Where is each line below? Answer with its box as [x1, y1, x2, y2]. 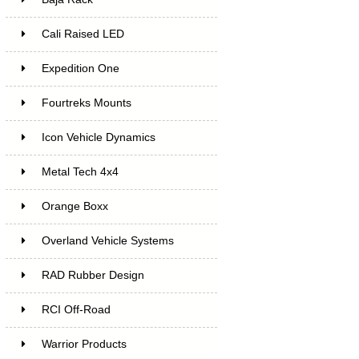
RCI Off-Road [41, 303, 111, 316]
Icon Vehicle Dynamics [41, 131, 155, 143]
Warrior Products [41, 337, 127, 350]
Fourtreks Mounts [41, 96, 131, 109]
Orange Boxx [41, 200, 108, 212]
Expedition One [41, 62, 119, 75]
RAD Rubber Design [41, 268, 144, 281]
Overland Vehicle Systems [41, 234, 174, 247]
